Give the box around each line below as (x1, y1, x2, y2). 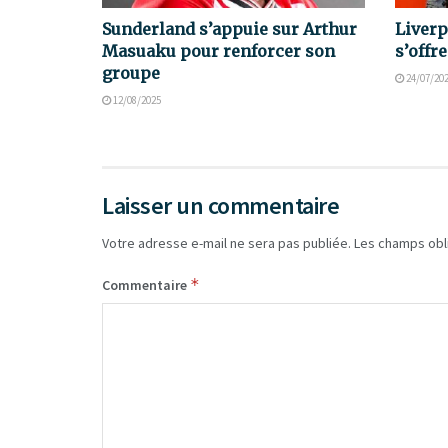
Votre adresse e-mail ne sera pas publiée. (102, 234, 351, 253)
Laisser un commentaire (102, 190, 340, 222)
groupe (102, 63, 160, 84)
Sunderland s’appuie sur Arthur (102, 19, 357, 40)
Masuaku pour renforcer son (102, 41, 335, 62)
